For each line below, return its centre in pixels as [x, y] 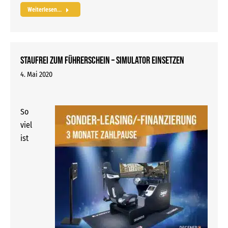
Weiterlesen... [45, 10]
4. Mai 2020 [36, 75]
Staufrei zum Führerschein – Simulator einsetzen [102, 61]
